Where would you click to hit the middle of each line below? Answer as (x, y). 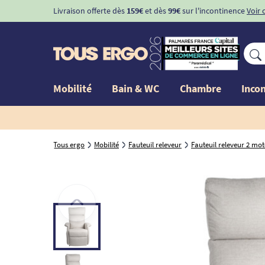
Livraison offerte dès (90, 11)
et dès (156, 11)
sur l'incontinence (213, 11)
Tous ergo (69, 144)
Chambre (200, 88)
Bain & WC (136, 88)
